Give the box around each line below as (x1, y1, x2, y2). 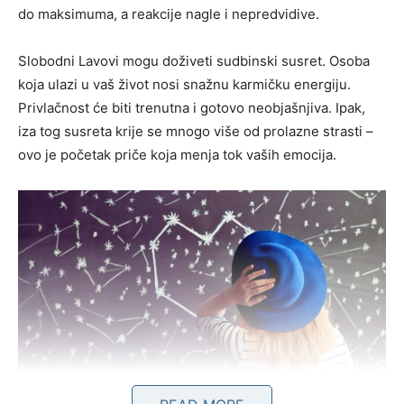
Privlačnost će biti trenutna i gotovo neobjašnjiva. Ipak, (18, 99, 365, 117)
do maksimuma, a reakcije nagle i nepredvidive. (18, 5, 319, 23)
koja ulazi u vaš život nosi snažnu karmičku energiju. (18, 76, 351, 94)
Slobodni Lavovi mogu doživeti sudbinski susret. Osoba (18, 52, 370, 70)
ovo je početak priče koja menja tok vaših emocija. (18, 146, 336, 164)
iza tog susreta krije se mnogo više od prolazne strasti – (18, 123, 373, 141)
